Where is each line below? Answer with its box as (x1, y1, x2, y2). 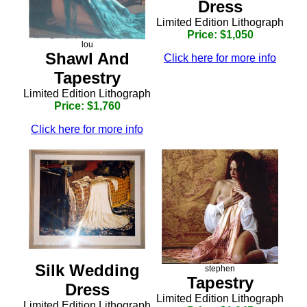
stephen (205, 264, 235, 274)
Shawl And (45, 49, 130, 68)
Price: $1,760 (53, 99, 121, 112)
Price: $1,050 (186, 28, 254, 40)
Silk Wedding (34, 260, 140, 280)
